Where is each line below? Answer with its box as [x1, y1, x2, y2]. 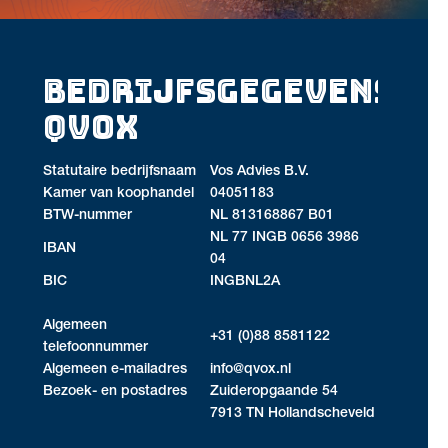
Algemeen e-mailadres [43, 363, 188, 378]
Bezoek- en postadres [43, 385, 188, 400]
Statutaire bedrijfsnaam [43, 165, 197, 180]
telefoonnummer [43, 341, 149, 356]
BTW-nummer [43, 209, 133, 224]
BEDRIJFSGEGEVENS [43, 70, 395, 114]
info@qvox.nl [210, 363, 292, 378]
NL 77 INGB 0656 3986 [210, 231, 360, 246]
